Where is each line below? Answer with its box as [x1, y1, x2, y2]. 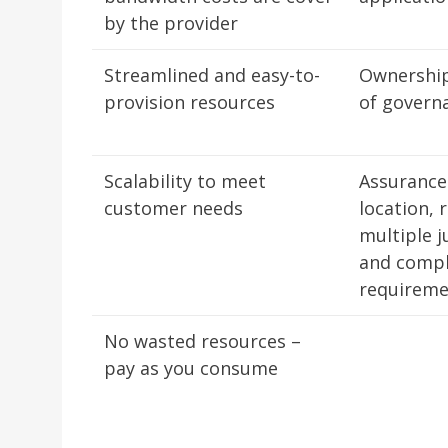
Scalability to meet [104, 169, 266, 193]
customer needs [104, 196, 243, 220]
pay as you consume [104, 356, 278, 380]
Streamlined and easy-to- [104, 63, 320, 87]
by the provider [104, 11, 238, 35]
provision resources [104, 90, 275, 114]
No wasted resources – [104, 329, 301, 353]
